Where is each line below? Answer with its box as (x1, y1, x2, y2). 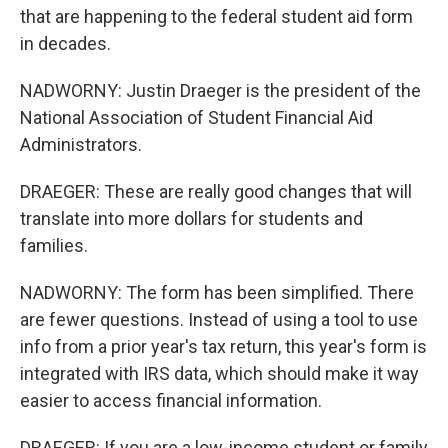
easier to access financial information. (20, 390, 322, 411)
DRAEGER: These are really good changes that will (20, 181, 412, 202)
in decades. (20, 33, 111, 54)
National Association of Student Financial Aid (20, 107, 373, 128)
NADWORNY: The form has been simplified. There (20, 282, 414, 303)
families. (20, 235, 88, 256)
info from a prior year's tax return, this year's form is (20, 336, 427, 357)
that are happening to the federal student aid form (20, 6, 413, 27)
